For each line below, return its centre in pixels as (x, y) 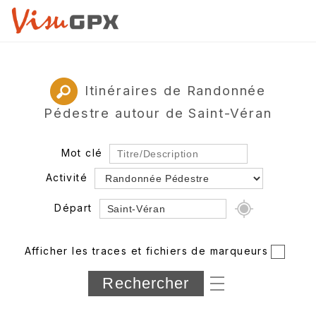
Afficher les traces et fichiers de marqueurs (146, 250)
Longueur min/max (81, 296)
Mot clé (82, 152)
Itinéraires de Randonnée (175, 90)
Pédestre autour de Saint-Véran (158, 113)
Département (65, 270)
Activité (67, 177)
